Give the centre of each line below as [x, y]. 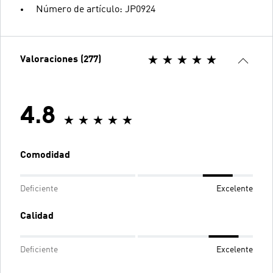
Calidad [37, 216]
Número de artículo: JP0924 [96, 9]
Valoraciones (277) [61, 59]
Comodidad [45, 155]
